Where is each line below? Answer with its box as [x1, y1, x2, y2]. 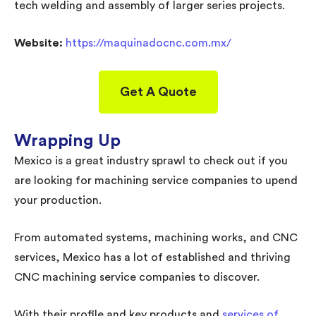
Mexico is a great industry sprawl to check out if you [14, 154, 288, 166]
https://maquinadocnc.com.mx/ [66, 37, 231, 49]
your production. [14, 194, 102, 206]
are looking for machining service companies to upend [14, 174, 298, 186]
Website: [14, 37, 66, 49]
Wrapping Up [14, 132, 121, 150]
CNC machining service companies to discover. [14, 271, 260, 283]
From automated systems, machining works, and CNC [14, 231, 298, 243]
